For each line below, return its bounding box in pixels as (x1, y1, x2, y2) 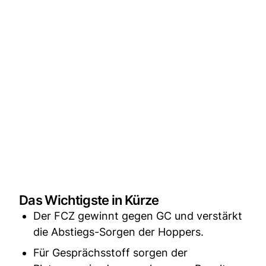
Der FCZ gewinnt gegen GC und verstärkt (33, 210, 242, 222)
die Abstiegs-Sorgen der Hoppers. (33, 226, 204, 238)
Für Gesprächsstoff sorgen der (33, 246, 188, 259)
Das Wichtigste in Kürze (19, 192, 159, 208)
